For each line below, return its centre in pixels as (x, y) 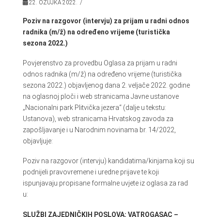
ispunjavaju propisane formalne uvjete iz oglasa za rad (105, 183)
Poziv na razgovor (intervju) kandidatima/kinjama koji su (108, 161)
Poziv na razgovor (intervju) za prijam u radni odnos (106, 21)
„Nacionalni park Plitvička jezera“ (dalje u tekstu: (94, 107)
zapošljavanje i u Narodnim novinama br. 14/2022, (99, 130)
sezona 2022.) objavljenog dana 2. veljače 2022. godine (106, 85)
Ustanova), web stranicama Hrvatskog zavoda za (98, 118)
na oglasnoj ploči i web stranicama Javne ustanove (101, 96)
